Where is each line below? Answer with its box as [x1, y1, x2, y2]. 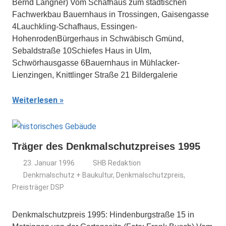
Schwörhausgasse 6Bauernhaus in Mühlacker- [12, 59, 180, 67]
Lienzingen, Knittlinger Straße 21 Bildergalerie [12, 71, 178, 79]
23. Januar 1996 [23, 159, 75, 167]
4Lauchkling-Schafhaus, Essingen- [12, 22, 137, 31]
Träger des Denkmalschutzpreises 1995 [12, 141, 200, 152]
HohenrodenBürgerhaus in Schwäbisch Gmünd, [12, 34, 184, 43]
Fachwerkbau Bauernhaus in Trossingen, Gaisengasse [12, 10, 209, 19]
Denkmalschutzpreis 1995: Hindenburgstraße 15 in [12, 210, 194, 219]
